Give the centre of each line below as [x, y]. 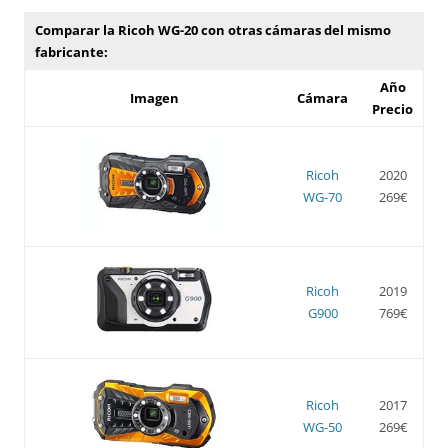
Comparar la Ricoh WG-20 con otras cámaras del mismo [213, 29]
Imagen [154, 97]
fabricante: [71, 51]
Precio [392, 108]
